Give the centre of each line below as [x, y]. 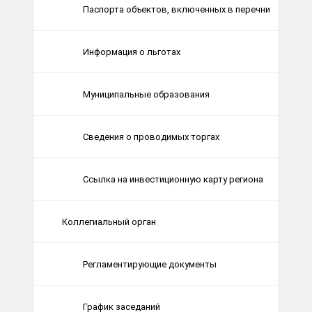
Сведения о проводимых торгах [151, 136]
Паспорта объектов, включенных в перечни [177, 9]
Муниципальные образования [146, 94]
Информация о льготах [132, 52]
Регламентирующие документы [150, 264]
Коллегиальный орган [109, 221]
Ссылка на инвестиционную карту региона [173, 179]
